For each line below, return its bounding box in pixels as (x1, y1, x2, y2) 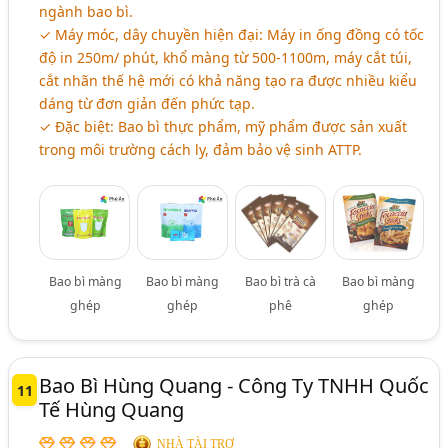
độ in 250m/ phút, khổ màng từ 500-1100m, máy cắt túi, (39, 48, 413, 68)
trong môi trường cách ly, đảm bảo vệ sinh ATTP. (39, 140, 363, 160)
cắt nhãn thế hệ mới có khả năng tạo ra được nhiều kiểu (39, 71, 418, 91)
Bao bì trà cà (245, 273, 317, 291)
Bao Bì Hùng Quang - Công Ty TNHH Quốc (39, 372, 430, 400)
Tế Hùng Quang (39, 396, 185, 424)
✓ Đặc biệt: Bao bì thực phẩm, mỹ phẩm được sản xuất (39, 117, 408, 137)
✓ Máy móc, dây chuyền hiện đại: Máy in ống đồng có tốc (39, 25, 425, 45)
